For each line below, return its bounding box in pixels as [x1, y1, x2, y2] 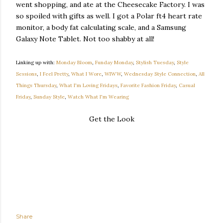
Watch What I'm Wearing [68, 94, 129, 100]
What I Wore [71, 71, 102, 77]
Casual [179, 82, 195, 89]
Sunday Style [33, 94, 65, 100]
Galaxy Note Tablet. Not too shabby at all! [16, 34, 154, 43]
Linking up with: [16, 59, 56, 66]
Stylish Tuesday [136, 59, 174, 66]
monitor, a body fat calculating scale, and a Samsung [16, 23, 186, 32]
